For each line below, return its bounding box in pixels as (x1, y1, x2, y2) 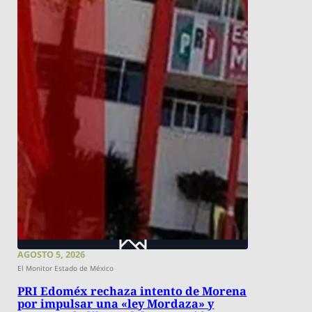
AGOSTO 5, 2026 (17, 248, 86, 260)
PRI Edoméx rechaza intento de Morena (17, 283, 247, 299)
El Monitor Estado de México (17, 263, 114, 273)
